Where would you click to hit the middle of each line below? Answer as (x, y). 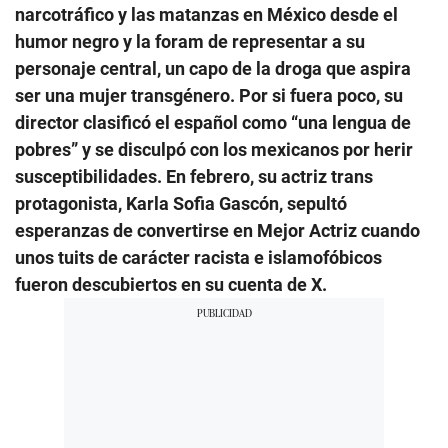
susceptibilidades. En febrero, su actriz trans (194, 177)
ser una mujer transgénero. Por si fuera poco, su (209, 96)
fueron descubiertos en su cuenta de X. (171, 285)
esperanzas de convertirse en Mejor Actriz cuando (217, 231)
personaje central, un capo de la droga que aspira (213, 69)
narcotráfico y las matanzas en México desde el (206, 15)
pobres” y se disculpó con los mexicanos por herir (214, 150)
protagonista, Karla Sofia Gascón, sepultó (181, 204)
